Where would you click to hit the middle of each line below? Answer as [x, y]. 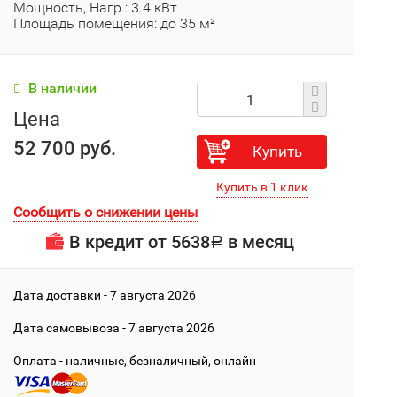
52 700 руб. [65, 148]
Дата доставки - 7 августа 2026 [105, 295]
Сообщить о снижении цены [106, 212]
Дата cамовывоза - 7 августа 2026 [114, 328]
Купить [278, 152]
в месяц [259, 242]
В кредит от [121, 242]
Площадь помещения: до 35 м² [115, 23]
